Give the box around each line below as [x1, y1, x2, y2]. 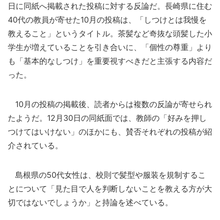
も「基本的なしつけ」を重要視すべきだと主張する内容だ [8, 56, 212, 66]
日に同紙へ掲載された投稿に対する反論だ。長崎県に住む [8, 1, 212, 11]
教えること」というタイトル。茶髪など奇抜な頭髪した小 [8, 28, 212, 38]
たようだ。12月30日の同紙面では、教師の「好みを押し [8, 113, 207, 123]
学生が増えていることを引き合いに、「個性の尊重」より [8, 42, 212, 52]
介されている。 [8, 140, 63, 150]
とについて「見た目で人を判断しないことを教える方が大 [8, 184, 212, 193]
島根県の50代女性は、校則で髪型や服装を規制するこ [8, 170, 206, 180]
